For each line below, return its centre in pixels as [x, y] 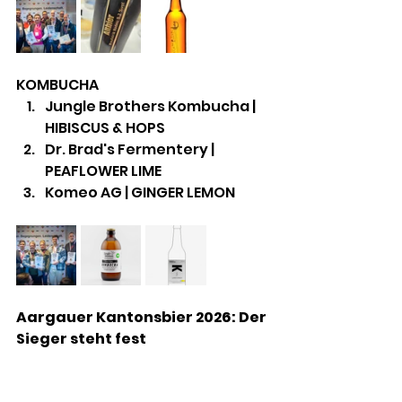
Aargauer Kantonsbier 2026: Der [143, 318]
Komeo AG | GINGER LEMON [140, 193]
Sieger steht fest [81, 339]
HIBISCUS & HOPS [105, 128]
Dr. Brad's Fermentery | [131, 150]
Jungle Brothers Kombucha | [152, 107]
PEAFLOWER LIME [103, 171]
